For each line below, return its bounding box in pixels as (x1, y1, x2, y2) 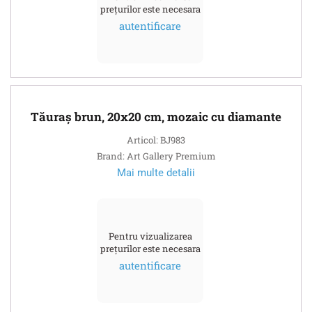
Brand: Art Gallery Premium (96, 149, 216, 162)
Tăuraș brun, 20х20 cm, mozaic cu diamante (31, 108, 281, 125)
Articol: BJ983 (127, 133, 185, 146)
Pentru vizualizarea (108, 229, 192, 242)
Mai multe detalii (117, 166, 195, 179)
